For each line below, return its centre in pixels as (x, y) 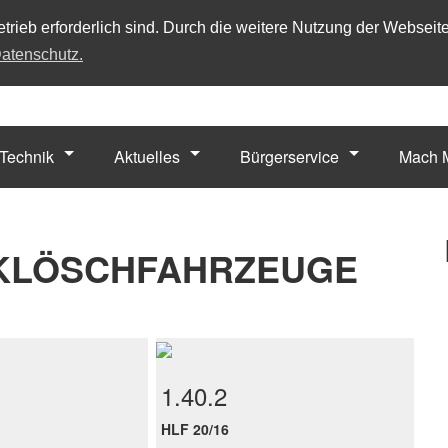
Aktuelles (147, 156)
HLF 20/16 (195, 429)
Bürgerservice (289, 156)
